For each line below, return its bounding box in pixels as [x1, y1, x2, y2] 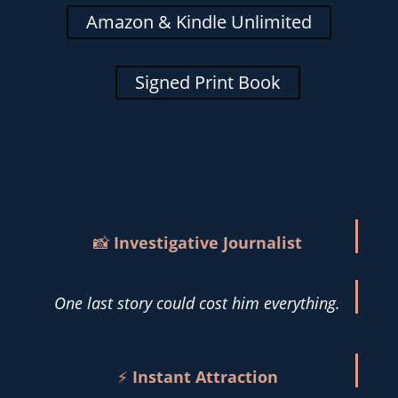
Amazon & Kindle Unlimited [85, 9, 312, 34]
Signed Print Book [134, 69, 281, 94]
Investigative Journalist [113, 231, 302, 253]
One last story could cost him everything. [54, 291, 341, 314]
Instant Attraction [131, 365, 278, 387]
